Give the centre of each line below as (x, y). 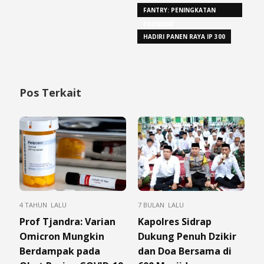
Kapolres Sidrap (175, 222)
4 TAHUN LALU (43, 205)
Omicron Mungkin (62, 237)
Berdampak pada (60, 251)
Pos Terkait (50, 93)
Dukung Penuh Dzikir (187, 237)
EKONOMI (158, 24)
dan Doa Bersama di (185, 251)
